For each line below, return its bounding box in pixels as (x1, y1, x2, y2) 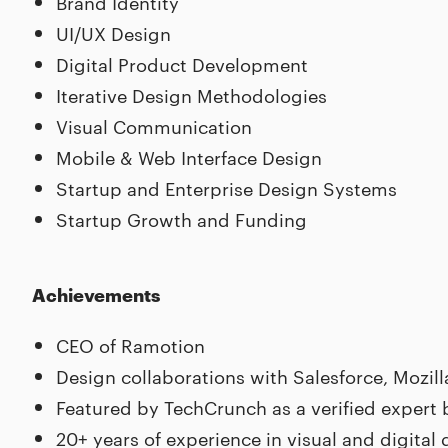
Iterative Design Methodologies (56, 82, 327, 107)
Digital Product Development (56, 51, 308, 76)
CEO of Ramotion (56, 332, 205, 357)
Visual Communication (56, 113, 252, 138)
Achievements (32, 281, 160, 306)
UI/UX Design (56, 20, 171, 45)
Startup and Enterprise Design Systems (56, 175, 397, 200)
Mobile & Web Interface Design (56, 144, 322, 169)
